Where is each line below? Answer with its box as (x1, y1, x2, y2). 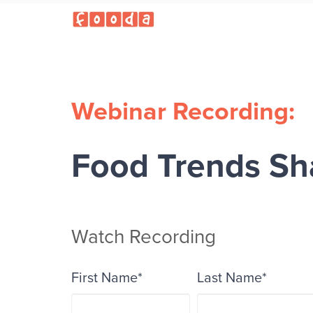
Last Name (197, 270, 263, 287)
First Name (71, 270, 138, 287)
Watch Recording (71, 225, 216, 249)
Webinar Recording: (71, 96, 295, 126)
